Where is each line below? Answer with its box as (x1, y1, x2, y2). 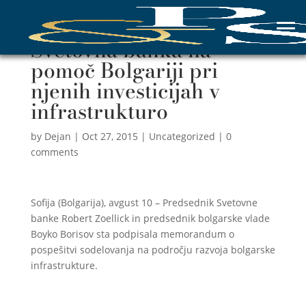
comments (30, 145, 79, 158)
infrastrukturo (30, 96, 168, 127)
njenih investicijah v (30, 75, 221, 107)
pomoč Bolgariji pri (30, 55, 218, 86)
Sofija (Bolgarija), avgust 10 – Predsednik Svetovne (30, 196, 258, 209)
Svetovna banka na (30, 34, 211, 66)
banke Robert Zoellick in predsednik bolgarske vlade (30, 212, 270, 225)
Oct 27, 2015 (81, 130, 138, 143)
